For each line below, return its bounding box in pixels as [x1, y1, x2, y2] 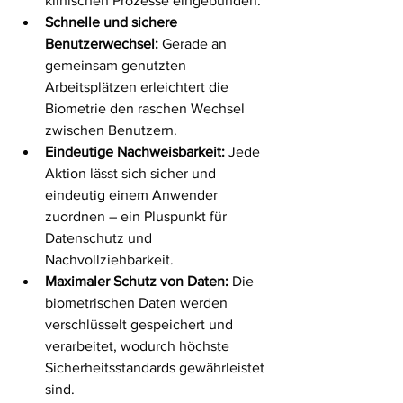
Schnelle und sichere [45, 14, 181, 30]
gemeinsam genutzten [45, 58, 190, 73]
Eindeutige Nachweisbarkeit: [45, 144, 225, 159]
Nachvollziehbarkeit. [45, 252, 174, 267]
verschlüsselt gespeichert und [45, 317, 237, 332]
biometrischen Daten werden [45, 295, 231, 310]
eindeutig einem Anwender [45, 187, 221, 202]
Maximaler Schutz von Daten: [45, 273, 228, 289]
